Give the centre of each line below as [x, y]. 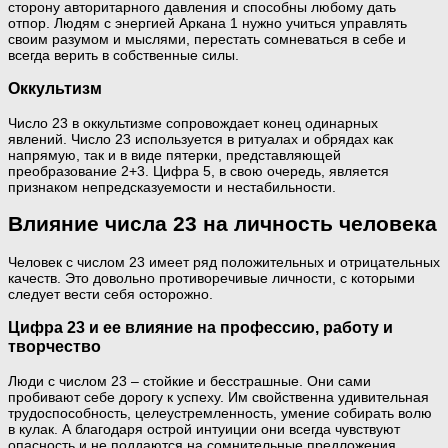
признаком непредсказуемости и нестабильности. [172, 186]
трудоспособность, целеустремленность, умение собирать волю [220, 412]
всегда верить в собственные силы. [123, 54]
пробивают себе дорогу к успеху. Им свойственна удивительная [218, 396]
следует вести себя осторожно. [110, 293]
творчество [54, 346]
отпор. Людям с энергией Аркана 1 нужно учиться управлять [207, 22]
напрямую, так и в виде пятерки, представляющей [174, 154]
